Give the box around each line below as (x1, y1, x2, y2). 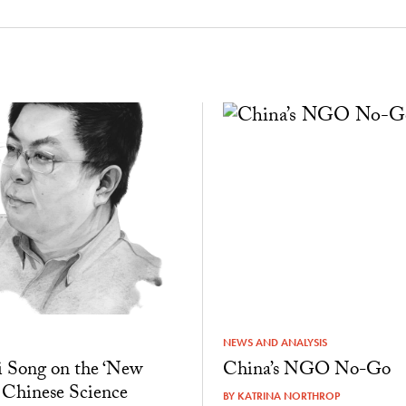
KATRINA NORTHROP (237, 389, 340, 404)
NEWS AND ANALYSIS (222, 334, 327, 350)
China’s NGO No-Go (222, 355, 391, 389)
